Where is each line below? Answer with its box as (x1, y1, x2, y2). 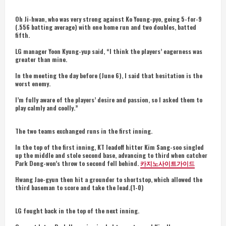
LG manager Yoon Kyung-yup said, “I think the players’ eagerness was (15, 47, 202, 55)
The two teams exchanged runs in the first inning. (15, 127, 152, 135)
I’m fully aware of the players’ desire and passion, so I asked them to (15, 95, 202, 104)
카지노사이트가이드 (140, 159, 195, 167)
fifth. (15, 31, 30, 39)
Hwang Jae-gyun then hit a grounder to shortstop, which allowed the (15, 175, 202, 184)
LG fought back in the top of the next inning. (15, 206, 139, 215)
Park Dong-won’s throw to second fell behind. (15, 159, 140, 167)
